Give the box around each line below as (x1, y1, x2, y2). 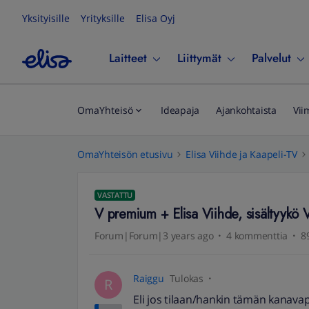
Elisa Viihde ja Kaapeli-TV (186, 148, 297, 161)
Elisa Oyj (136, 12, 175, 25)
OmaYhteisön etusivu (77, 148, 173, 161)
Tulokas (169, 272, 203, 285)
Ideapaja (161, 103, 199, 117)
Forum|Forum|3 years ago (94, 229, 214, 242)
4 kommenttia (226, 229, 288, 242)
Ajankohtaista (216, 103, 277, 117)
